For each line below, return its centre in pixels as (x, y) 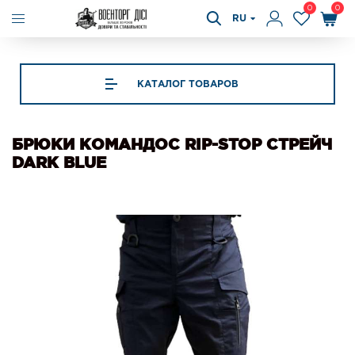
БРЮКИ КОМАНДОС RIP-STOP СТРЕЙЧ (172, 144)
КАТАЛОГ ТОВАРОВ (187, 84)
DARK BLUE (59, 162)
